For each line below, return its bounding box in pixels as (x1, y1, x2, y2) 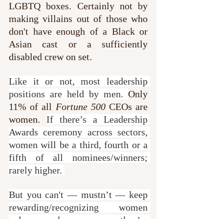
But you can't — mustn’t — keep (9, 189, 148, 200)
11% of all (9, 101, 56, 112)
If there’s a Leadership (46, 113, 148, 125)
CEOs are (105, 101, 148, 112)
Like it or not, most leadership (9, 75, 148, 87)
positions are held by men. (9, 88, 128, 99)
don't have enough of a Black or (9, 25, 148, 37)
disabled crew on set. (9, 51, 92, 62)
